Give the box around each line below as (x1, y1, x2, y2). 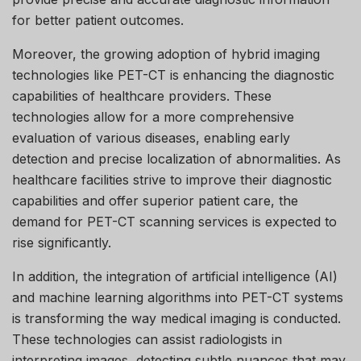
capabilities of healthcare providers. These (12, 87, 272, 104)
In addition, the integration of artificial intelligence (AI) (12, 268, 338, 284)
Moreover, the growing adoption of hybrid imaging (12, 45, 320, 62)
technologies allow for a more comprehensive (12, 108, 294, 125)
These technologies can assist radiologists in (12, 330, 282, 347)
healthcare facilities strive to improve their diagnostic (12, 171, 332, 188)
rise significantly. (12, 234, 111, 251)
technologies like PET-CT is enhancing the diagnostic (12, 66, 334, 83)
